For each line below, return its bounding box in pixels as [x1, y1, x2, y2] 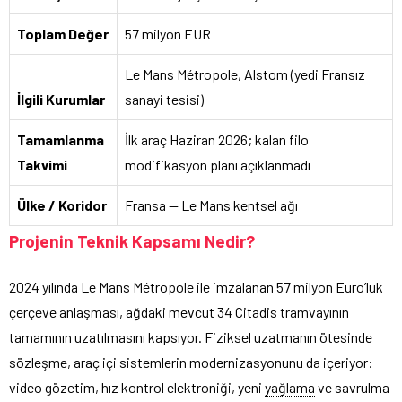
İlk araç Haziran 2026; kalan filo [125, 130, 309, 148]
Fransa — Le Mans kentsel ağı [125, 196, 298, 214]
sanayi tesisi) [125, 90, 204, 108]
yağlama [265, 378, 315, 396]
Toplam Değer [17, 24, 109, 42]
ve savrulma [315, 378, 389, 396]
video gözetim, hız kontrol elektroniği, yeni [9, 378, 265, 396]
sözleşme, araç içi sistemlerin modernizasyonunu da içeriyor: [9, 353, 373, 371]
